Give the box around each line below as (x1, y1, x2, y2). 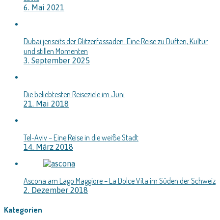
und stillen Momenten (24, 46, 88, 56)
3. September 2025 (24, 56, 90, 65)
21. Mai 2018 (24, 99, 69, 109)
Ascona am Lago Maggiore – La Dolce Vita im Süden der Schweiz (24, 176, 216, 186)
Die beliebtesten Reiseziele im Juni (24, 89, 125, 100)
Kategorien (4, 205, 42, 215)
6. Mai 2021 (24, 3, 64, 12)
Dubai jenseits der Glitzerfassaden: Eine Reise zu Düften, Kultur (24, 36, 208, 47)
